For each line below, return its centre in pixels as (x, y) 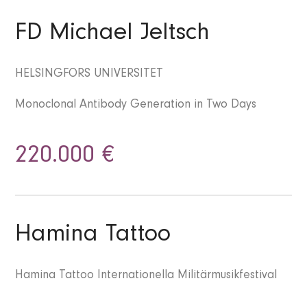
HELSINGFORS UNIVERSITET (89, 75)
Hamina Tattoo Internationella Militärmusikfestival (146, 277)
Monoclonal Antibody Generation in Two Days (136, 106)
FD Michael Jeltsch (113, 35)
